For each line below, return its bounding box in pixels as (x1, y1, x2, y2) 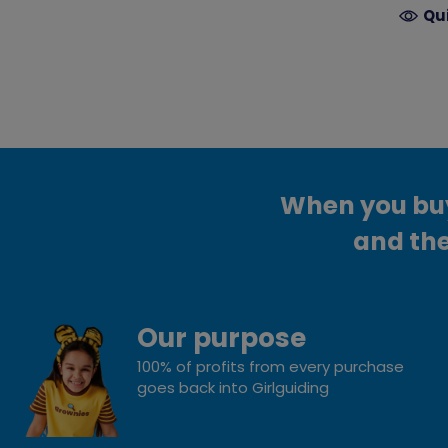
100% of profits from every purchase (137, 355, 405, 377)
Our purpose (137, 318, 307, 356)
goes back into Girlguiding (137, 376, 330, 398)
